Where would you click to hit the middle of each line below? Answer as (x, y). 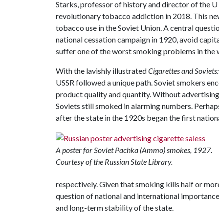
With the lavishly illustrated (102, 71)
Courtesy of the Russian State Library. (114, 161)
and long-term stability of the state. (115, 208)
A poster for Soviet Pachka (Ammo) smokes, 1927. (134, 150)
